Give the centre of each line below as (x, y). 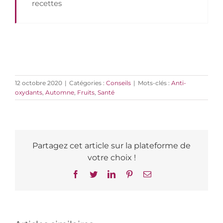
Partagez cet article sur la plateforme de (111, 145)
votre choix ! (111, 157)
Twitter (108, 173)
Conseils (118, 83)
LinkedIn (129, 173)
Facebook (95, 173)
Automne (60, 92)
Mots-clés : (155, 83)
